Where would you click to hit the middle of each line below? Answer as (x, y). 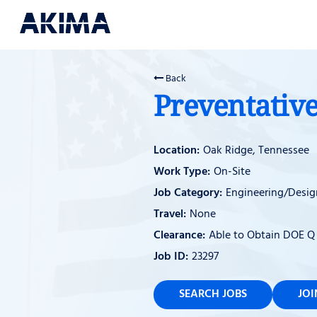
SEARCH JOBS (213, 295)
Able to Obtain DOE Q (262, 235)
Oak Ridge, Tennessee (256, 150)
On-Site (232, 172)
